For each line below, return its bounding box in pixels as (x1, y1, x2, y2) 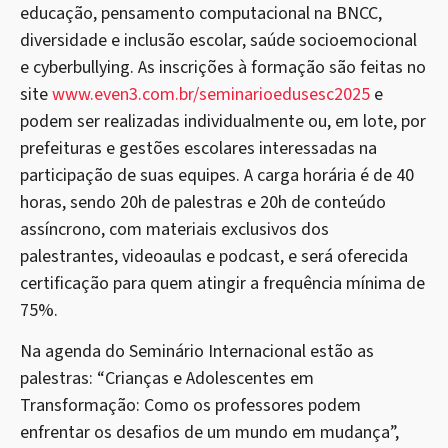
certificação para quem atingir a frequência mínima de (20, 270, 425, 296)
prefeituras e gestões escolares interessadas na (20, 135, 377, 161)
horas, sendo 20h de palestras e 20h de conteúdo (20, 189, 386, 215)
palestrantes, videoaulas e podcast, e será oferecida (20, 243, 408, 269)
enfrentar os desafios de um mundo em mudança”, (20, 420, 399, 446)
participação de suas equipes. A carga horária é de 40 (20, 162, 414, 188)
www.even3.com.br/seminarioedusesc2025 (52, 81, 370, 107)
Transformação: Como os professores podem (20, 393, 361, 419)
